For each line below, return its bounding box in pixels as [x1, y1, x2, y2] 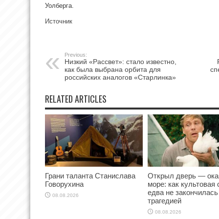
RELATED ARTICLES [45, 92, 107, 105]
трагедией [148, 196, 181, 205]
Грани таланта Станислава [45, 171, 135, 180]
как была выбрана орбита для [65, 66, 161, 73]
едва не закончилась [148, 188, 218, 197]
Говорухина [45, 179, 84, 188]
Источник [45, 18, 72, 25]
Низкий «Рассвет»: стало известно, [65, 58, 176, 66]
